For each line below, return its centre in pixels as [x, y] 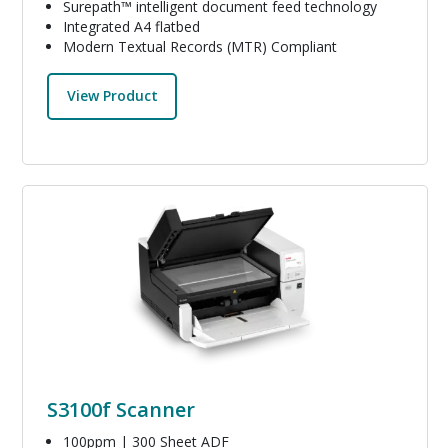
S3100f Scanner [121, 410]
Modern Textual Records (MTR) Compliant [200, 46]
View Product [112, 96]
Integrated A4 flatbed [131, 26]
